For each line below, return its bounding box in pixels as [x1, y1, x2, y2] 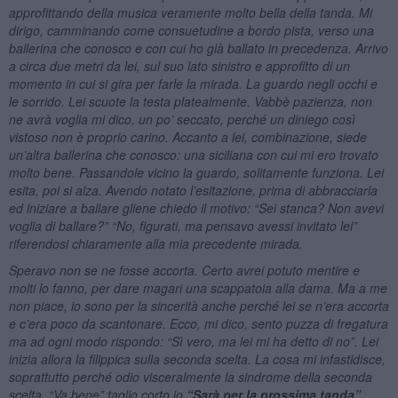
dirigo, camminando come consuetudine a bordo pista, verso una [8, 20, 374, 39]
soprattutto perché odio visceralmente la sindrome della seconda [8, 367, 372, 386]
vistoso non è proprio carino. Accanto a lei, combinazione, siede [8, 127, 367, 146]
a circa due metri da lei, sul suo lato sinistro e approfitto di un [8, 56, 350, 75]
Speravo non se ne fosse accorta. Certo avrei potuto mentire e [8, 260, 360, 279]
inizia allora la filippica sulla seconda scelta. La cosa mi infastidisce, [8, 349, 386, 368]
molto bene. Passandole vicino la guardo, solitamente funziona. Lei [8, 163, 384, 181]
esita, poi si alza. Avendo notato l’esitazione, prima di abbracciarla [8, 180, 378, 199]
